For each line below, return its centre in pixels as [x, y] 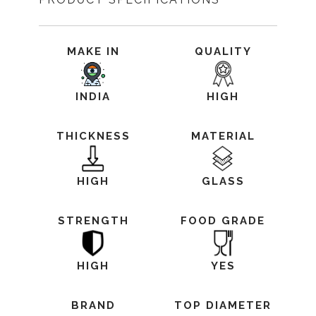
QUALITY [223, 51]
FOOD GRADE [223, 221]
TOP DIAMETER [223, 305]
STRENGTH [93, 221]
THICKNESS [93, 136]
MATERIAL [223, 136]
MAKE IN [93, 51]
